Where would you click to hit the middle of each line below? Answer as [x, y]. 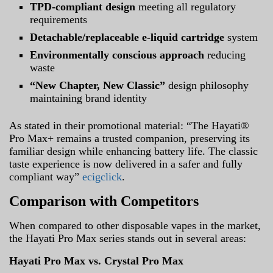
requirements [59, 19]
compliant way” [46, 176]
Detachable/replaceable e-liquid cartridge [127, 37]
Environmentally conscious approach [117, 55]
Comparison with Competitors [104, 201]
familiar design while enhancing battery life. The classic [133, 151]
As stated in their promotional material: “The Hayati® [129, 125]
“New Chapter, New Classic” [98, 85]
